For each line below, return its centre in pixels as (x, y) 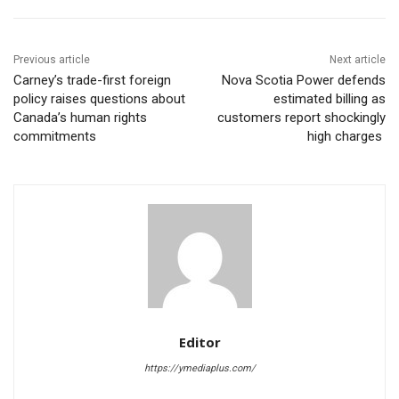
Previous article (52, 60)
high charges (346, 137)
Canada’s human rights (80, 118)
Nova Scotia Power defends (303, 81)
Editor (199, 342)
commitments (57, 137)
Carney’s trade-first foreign (92, 81)
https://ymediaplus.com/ (199, 369)
